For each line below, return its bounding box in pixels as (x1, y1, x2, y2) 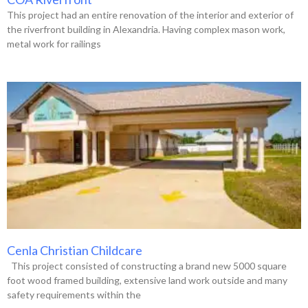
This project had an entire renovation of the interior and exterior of (7, 8, 294, 21)
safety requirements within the (7, 288, 141, 300)
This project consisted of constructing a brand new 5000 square (7, 259, 287, 272)
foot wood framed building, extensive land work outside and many (7, 274, 287, 286)
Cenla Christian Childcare (7, 242, 142, 258)
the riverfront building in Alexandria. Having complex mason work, (7, 23, 285, 35)
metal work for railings (7, 37, 101, 49)
